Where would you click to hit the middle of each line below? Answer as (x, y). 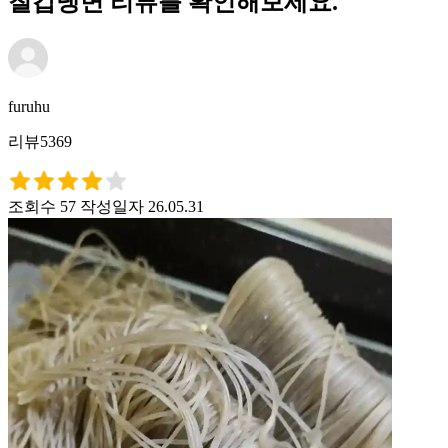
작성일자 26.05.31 (142, 206)
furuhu (29, 106)
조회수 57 (42, 206)
